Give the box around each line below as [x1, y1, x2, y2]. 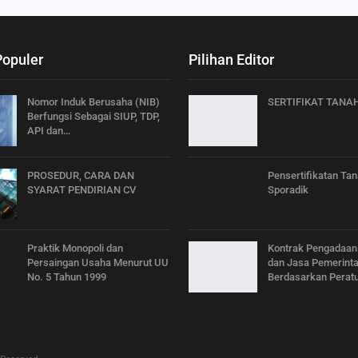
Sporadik [268, 183, 308, 196]
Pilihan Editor [189, 51, 274, 68]
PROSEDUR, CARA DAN [27, 169, 134, 181]
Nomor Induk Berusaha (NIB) [27, 96, 160, 108]
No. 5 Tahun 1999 [27, 271, 106, 284]
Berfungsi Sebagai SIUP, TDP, [27, 110, 160, 122]
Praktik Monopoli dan [27, 242, 123, 255]
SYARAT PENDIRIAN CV [27, 183, 136, 196]
